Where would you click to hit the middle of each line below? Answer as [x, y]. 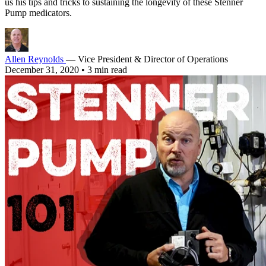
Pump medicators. [38, 12]
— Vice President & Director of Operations [147, 59]
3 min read [107, 69]
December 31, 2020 [43, 69]
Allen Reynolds [35, 59]
